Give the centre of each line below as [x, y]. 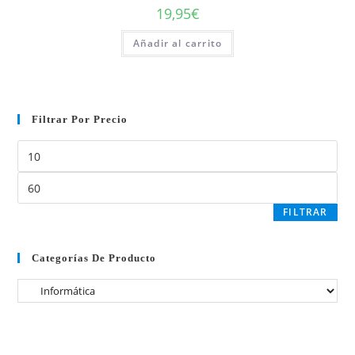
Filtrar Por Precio [80, 120]
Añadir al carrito [177, 43]
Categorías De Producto [94, 258]
